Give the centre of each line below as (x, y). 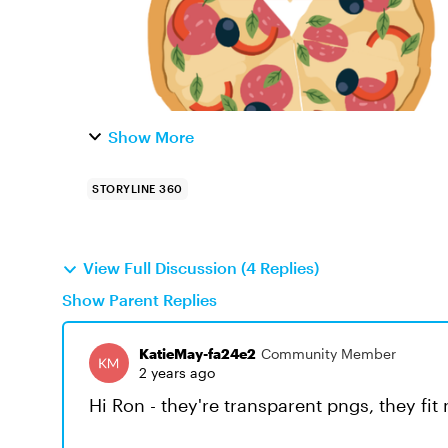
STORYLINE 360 (137, 188)
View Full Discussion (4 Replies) (201, 267)
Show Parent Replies (139, 299)
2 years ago (177, 372)
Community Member (328, 353)
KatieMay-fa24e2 (197, 353)
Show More (151, 136)
